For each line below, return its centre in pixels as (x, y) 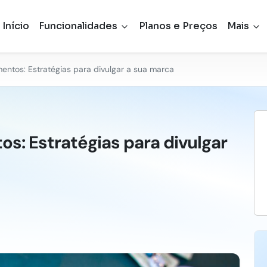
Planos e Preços (178, 26)
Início (15, 26)
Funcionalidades (79, 26)
